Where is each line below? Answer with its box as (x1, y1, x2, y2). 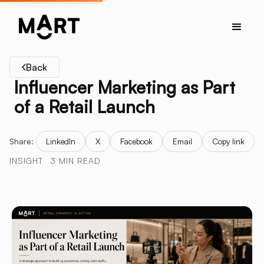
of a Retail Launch (14, 95, 155, 117)
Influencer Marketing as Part (14, 76, 235, 98)
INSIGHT (9, 155, 43, 166)
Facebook (120, 136, 153, 146)
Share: (9, 136, 34, 146)
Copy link (212, 136, 245, 146)
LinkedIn (46, 136, 75, 146)
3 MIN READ (50, 155, 101, 166)
